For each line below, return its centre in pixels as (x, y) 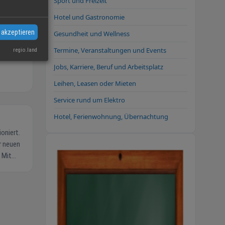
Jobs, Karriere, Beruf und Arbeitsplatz (108, 67)
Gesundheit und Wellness (92, 33)
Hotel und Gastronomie (89, 17)
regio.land (25, 50)
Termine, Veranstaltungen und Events (110, 50)
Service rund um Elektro (89, 100)
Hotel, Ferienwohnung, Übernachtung (111, 116)
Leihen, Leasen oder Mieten (95, 83)
